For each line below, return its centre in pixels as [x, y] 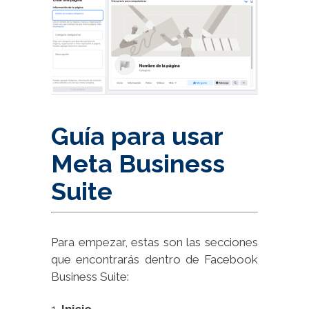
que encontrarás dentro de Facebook [154, 260]
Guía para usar [137, 136]
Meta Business [138, 164]
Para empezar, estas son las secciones [154, 242]
